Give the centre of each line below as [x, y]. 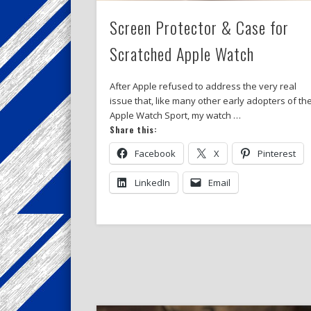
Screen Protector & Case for [199, 27]
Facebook [155, 154]
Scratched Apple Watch [182, 54]
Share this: [133, 130]
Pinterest [276, 154]
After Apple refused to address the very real [203, 86]
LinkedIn [152, 183]
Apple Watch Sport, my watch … [175, 116]
